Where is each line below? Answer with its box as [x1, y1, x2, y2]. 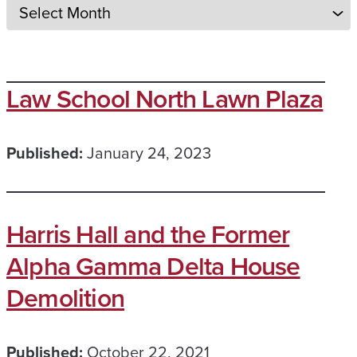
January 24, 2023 [87, 141, 211, 165]
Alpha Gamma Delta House [6, 247, 300, 285]
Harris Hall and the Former [6, 215, 290, 253]
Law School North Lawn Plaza [6, 80, 324, 118]
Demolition [6, 279, 124, 317]
